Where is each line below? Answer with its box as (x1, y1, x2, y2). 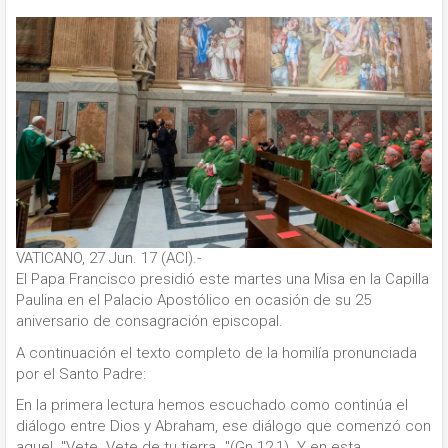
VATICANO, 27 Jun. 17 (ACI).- (16, 249, 201, 268)
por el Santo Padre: (16, 364, 146, 383)
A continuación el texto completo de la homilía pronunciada (16, 343, 417, 362)
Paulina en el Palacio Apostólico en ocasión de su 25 (16, 291, 371, 310)
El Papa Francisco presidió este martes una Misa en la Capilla (16, 270, 429, 289)
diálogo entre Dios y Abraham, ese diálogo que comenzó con (16, 417, 431, 436)
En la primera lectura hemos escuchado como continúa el (16, 396, 408, 415)
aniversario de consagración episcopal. (16, 312, 283, 331)
